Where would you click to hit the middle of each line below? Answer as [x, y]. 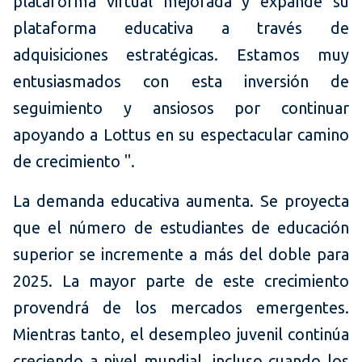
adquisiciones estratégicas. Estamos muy [181, 55]
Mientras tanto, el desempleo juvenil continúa [181, 335]
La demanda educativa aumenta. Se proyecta [181, 201]
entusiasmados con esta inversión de [181, 82]
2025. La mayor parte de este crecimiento [181, 281]
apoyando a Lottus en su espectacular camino [181, 135]
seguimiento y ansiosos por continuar [181, 108]
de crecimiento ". [74, 162]
